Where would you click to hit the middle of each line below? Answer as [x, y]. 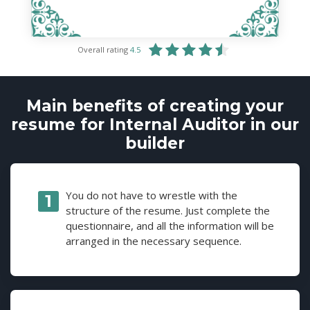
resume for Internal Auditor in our [155, 124]
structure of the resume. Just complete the [168, 210]
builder [155, 143]
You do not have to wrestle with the [152, 195]
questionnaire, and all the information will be [170, 225]
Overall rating [103, 49]
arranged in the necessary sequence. [154, 240]
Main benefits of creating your [155, 106]
